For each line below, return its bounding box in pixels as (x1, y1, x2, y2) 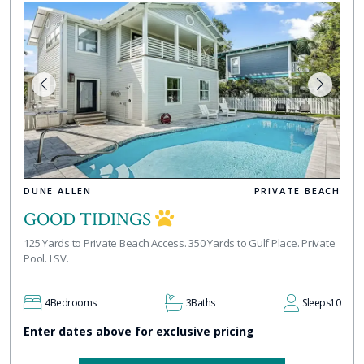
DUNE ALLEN (24, 184, 92, 197)
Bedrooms (50, 295, 97, 310)
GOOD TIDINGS (24, 206, 155, 232)
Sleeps (302, 295, 330, 310)
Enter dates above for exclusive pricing (24, 323, 254, 339)
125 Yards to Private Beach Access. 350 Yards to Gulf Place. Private (24, 235, 336, 250)
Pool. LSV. (24, 250, 69, 266)
